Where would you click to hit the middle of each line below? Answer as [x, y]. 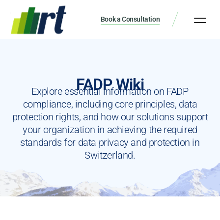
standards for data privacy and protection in [110, 142]
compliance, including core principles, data [110, 104]
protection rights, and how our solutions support [110, 117]
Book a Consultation [130, 19]
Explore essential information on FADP [110, 91]
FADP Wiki [110, 84]
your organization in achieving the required [110, 129]
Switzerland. [110, 155]
